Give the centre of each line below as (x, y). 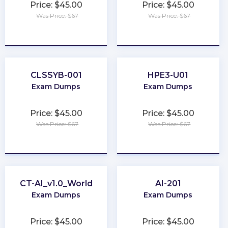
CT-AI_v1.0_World (56, 184)
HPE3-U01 (168, 75)
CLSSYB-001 (56, 75)
